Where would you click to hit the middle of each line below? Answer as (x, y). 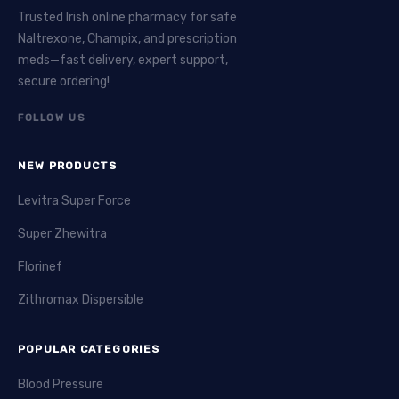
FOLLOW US (52, 118)
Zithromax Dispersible (81, 299)
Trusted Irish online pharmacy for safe (127, 17)
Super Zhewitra (62, 233)
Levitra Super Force (74, 200)
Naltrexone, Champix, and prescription (127, 38)
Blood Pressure (61, 384)
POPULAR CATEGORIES (89, 349)
